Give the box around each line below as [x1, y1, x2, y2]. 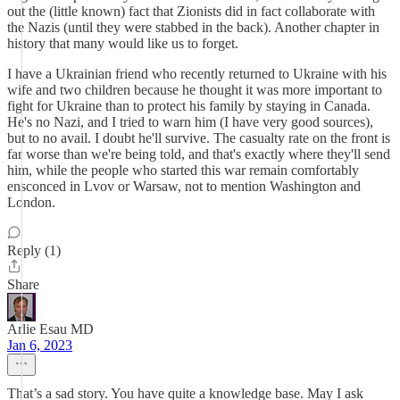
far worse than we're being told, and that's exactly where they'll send [7, 146, 390, 162]
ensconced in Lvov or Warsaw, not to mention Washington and [7, 179, 361, 194]
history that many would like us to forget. [7, 36, 238, 51]
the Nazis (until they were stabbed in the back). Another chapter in [7, 20, 379, 35]
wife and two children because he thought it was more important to [7, 82, 382, 97]
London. [7, 195, 55, 210]
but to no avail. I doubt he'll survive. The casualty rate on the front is [7, 130, 390, 146]
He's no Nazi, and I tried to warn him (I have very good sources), [7, 114, 373, 129]
